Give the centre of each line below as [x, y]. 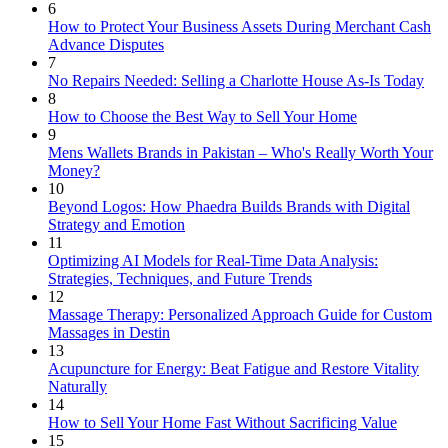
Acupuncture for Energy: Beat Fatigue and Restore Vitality [233, 369]
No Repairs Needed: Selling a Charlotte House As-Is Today [236, 81]
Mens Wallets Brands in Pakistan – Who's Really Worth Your [240, 153]
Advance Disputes [106, 45]
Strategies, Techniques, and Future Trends [180, 279]
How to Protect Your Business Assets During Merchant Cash [239, 27]
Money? [74, 171]
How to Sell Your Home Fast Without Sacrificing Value [222, 423]
